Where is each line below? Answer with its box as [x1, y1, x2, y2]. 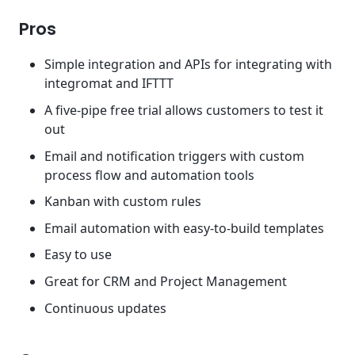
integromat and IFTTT [44, 74, 174, 93]
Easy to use [44, 246, 112, 264]
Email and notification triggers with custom [44, 147, 304, 165]
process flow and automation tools [44, 166, 254, 184]
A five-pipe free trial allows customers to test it [44, 101, 323, 120]
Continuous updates [44, 299, 166, 317]
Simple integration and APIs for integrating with [44, 55, 332, 74]
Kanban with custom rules [44, 193, 201, 211]
